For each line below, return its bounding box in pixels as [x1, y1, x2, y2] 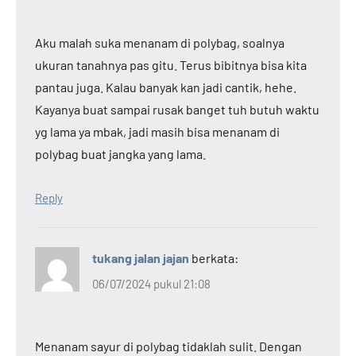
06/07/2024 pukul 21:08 [92, 276, 211, 291]
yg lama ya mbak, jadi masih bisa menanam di [35, 124, 280, 140]
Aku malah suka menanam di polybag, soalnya [35, 35, 284, 51]
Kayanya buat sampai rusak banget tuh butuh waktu [35, 102, 319, 118]
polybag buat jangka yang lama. [35, 146, 206, 162]
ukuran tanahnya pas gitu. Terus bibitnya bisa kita [35, 57, 307, 73]
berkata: [192, 250, 238, 266]
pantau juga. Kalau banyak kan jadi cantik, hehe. [35, 79, 296, 95]
